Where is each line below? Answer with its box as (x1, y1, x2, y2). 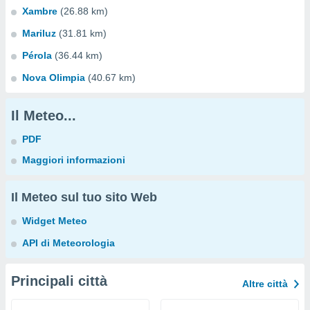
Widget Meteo (22, 215, 87, 226)
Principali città (11, 273, 107, 289)
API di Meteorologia (22, 237, 115, 248)
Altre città (242, 278, 288, 289)
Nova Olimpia (22, 72, 85, 83)
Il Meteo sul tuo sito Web (11, 190, 157, 204)
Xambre (22, 6, 57, 17)
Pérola (22, 50, 52, 61)
